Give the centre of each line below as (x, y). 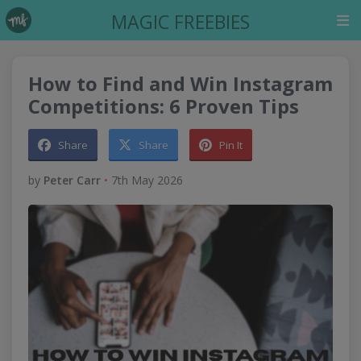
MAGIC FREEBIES (180, 22)
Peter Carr (72, 180)
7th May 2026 (147, 180)
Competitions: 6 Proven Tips (164, 106)
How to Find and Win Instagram (180, 83)
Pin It (231, 145)
